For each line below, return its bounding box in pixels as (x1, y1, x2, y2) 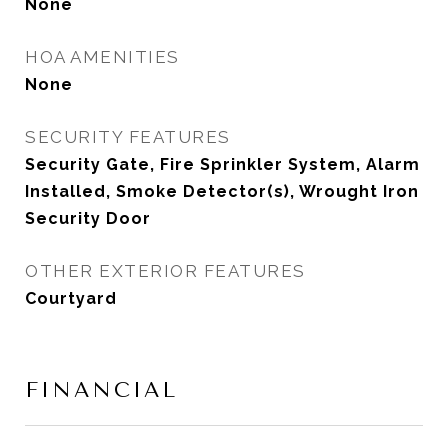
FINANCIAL (25, 378, 178, 402)
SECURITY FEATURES (25, 127, 231, 147)
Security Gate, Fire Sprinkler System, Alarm (25, 155, 420, 174)
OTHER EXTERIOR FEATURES (25, 261, 306, 281)
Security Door (25, 209, 151, 228)
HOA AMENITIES (25, 47, 180, 67)
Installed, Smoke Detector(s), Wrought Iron (25, 182, 419, 201)
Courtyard (25, 289, 117, 308)
